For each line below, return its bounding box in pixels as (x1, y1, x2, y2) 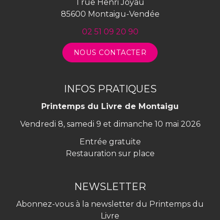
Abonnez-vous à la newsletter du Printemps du (16, 199, 204, 209)
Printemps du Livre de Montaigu (41, 102, 179, 111)
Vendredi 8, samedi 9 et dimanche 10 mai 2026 (20, 119, 200, 129)
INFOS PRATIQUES (63, 83, 157, 95)
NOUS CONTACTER (73, 48, 147, 57)
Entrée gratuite (79, 137, 141, 147)
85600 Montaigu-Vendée (60, 9, 160, 19)
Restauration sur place (65, 149, 155, 159)
